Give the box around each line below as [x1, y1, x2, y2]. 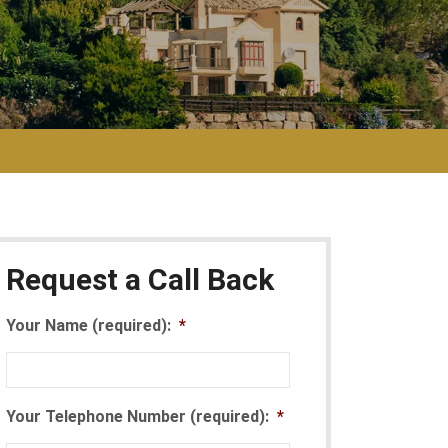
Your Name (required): [6, 315, 171, 335]
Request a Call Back [6, 261, 274, 297]
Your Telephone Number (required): [6, 406, 269, 426]
